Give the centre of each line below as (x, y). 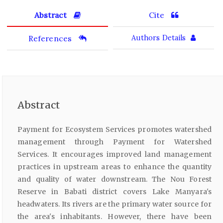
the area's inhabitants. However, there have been (114, 216)
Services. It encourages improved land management (114, 154)
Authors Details (159, 38)
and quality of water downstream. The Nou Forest (114, 179)
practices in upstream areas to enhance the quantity (114, 167)
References (51, 38)
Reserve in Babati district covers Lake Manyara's (114, 191)
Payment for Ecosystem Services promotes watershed (114, 129)
